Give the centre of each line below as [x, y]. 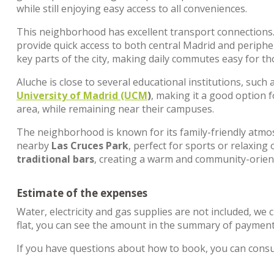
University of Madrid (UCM [82, 95]
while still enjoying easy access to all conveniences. [132, 9]
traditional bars [55, 159]
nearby [34, 146]
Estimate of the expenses [82, 193]
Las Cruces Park [90, 146]
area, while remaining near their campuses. [115, 109]
